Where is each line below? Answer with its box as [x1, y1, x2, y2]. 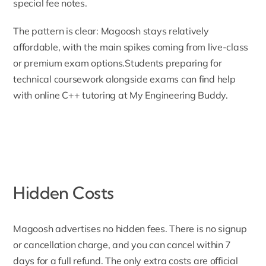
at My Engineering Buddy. [116, 88, 228, 101]
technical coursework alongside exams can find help [13, 72, 236, 85]
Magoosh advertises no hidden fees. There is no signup [13, 223, 247, 235]
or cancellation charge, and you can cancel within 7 [13, 239, 232, 251]
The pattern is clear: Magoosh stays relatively [13, 24, 209, 37]
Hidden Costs [13, 182, 114, 204]
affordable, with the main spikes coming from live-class [13, 40, 249, 53]
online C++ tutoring [34, 88, 116, 101]
